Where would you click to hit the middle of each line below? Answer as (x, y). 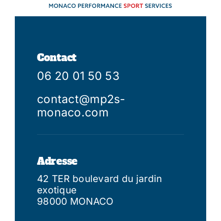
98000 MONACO (75, 201)
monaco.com (73, 112)
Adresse (57, 161)
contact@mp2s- (81, 99)
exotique (57, 190)
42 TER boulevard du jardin (100, 178)
